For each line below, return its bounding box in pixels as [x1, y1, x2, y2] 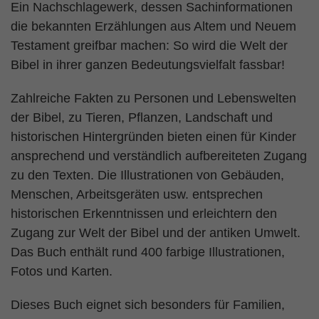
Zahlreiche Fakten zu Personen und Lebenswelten [11, 91, 296, 105]
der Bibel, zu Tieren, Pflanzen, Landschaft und [11, 110, 273, 125]
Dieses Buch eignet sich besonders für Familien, [11, 298, 285, 312]
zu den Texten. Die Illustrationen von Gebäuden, [11, 168, 284, 182]
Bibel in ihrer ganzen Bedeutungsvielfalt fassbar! [11, 58, 285, 72]
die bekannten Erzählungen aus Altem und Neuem [11, 19, 296, 33]
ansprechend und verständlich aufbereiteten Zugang [11, 149, 307, 163]
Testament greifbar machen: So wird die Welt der [11, 38, 288, 53]
